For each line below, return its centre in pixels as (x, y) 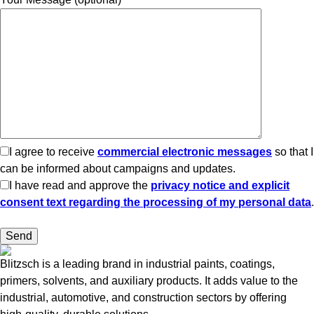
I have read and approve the (80, 186)
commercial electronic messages (185, 152)
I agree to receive (53, 152)
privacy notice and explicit (220, 186)
